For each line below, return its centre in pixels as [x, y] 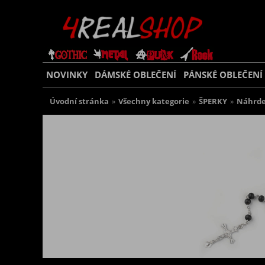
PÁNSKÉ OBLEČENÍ [223, 75]
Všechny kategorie [154, 101]
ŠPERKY [213, 101]
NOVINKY [67, 75]
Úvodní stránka [79, 101]
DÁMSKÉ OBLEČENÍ [135, 75]
